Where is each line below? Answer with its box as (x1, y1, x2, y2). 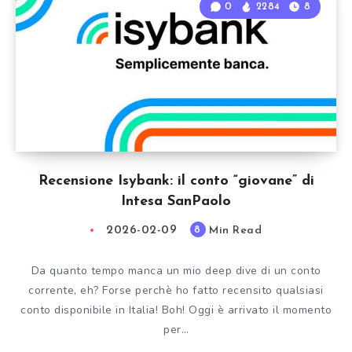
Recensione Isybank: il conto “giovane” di (38, 174, 314, 189)
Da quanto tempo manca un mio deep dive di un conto (31, 263, 321, 278)
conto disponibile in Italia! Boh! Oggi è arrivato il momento (20, 302, 332, 317)
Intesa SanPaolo (121, 194, 231, 209)
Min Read (205, 225, 262, 236)
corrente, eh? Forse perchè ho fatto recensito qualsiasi (28, 283, 324, 298)
